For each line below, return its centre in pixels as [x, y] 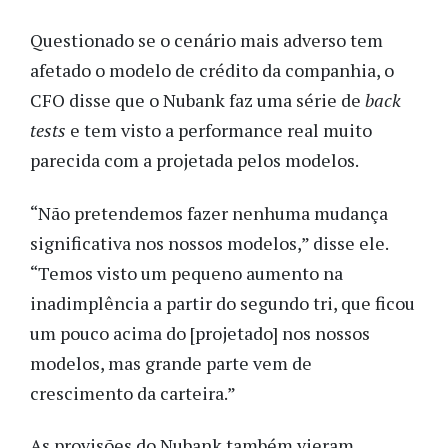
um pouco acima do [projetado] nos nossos [200, 332]
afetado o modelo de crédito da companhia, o [212, 70]
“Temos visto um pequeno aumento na [186, 272]
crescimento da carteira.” [133, 392]
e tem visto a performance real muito [219, 130]
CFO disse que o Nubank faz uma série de [197, 100]
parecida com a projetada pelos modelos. [194, 160]
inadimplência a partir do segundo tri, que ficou [222, 302]
